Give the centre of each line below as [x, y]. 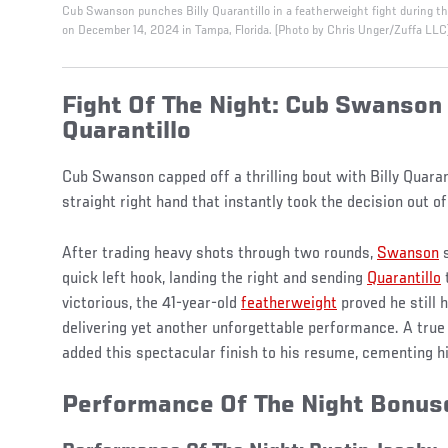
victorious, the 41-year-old [151, 304]
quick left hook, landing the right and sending [214, 279]
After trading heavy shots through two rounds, [219, 254]
